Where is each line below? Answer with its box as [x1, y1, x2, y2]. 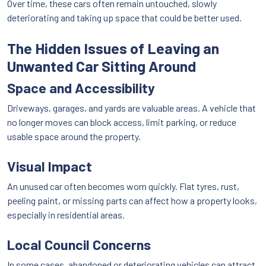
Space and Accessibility [7, 80, 155, 97]
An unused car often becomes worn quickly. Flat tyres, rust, [7, 180, 239, 192]
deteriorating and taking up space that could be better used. [7, 12, 242, 24]
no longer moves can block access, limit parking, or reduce [7, 116, 236, 128]
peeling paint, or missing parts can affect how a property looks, [7, 195, 257, 207]
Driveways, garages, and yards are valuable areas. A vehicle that [7, 102, 256, 114]
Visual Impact [7, 158, 92, 175]
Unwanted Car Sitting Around [7, 57, 196, 75]
